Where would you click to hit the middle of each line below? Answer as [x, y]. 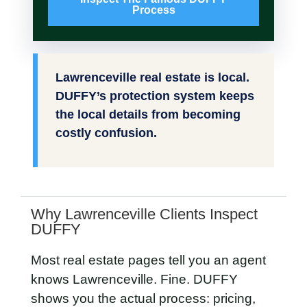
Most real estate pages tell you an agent [148, 260]
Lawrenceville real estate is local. [152, 78]
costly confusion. [106, 133]
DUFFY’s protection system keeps [155, 96]
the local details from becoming [148, 115]
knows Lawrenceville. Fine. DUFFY [134, 280]
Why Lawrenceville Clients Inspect [144, 214]
